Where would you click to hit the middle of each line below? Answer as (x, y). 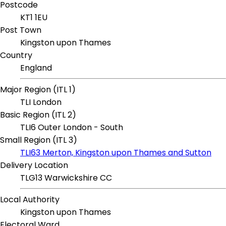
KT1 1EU (34, 18)
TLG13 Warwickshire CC (66, 178)
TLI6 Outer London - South (72, 128)
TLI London (41, 102)
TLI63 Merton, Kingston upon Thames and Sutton (116, 153)
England (36, 68)
